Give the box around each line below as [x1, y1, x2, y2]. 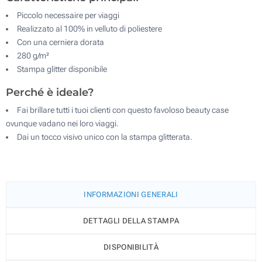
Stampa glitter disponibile [17, 64, 107, 74]
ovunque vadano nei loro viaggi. [6, 118, 119, 128]
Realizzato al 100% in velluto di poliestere [17, 23, 162, 33]
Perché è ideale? [6, 85, 94, 99]
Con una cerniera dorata [17, 37, 104, 47]
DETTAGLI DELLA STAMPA [82, 216, 180, 225]
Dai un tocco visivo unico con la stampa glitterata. [17, 132, 192, 142]
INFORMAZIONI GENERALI [84, 189, 178, 199]
